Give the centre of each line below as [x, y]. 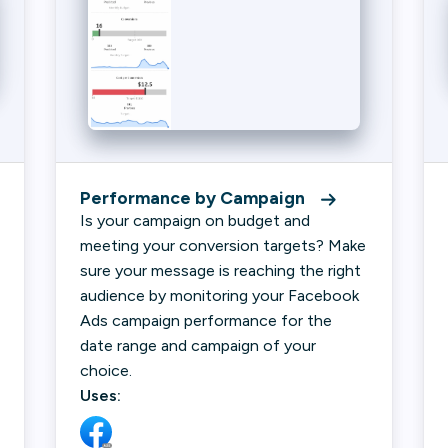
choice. [108, 370]
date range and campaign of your [198, 345]
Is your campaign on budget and [195, 220]
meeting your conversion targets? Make [223, 245]
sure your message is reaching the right [220, 270]
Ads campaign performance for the [206, 320]
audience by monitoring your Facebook [219, 295]
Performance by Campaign [194, 197]
